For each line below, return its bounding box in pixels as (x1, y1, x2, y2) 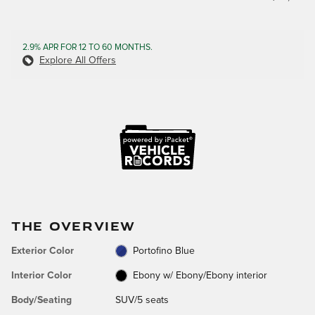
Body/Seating (11, 295, 72, 305)
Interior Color (11, 270, 72, 281)
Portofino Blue (133, 245, 195, 256)
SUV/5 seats (115, 295, 169, 305)
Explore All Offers (39, 55, 116, 65)
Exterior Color (11, 245, 74, 256)
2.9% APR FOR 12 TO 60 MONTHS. (22, 42, 153, 52)
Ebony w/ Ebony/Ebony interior (133, 270, 268, 281)
